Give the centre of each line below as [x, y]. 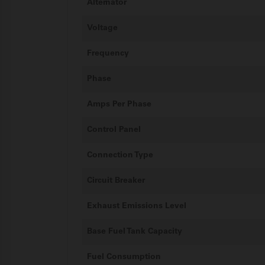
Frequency [108, 53]
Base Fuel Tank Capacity [135, 231]
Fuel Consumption [124, 257]
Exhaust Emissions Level [137, 206]
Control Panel [114, 130]
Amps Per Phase [119, 104]
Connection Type [120, 155]
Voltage [102, 28]
